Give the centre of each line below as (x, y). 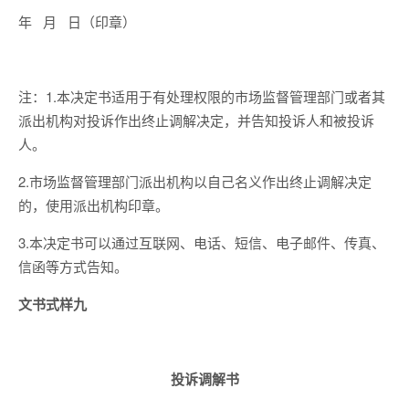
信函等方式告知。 (73, 266)
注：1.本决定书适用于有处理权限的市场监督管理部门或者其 (202, 96)
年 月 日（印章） (77, 21)
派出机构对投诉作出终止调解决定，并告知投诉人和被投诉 (196, 120)
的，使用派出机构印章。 (94, 205)
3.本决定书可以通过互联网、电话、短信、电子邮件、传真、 (202, 242)
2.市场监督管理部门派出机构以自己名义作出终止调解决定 (195, 181)
